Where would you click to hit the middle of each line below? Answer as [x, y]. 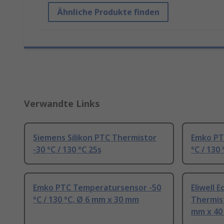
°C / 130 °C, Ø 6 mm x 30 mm [86, 200]
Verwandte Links [62, 104]
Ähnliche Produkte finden [108, 12]
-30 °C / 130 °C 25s [67, 150]
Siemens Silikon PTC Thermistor [95, 138]
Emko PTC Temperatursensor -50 [97, 188]
